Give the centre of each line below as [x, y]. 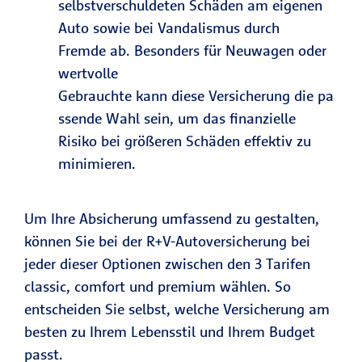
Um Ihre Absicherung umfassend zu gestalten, [172, 219]
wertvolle [88, 73]
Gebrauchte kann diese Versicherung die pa [196, 96]
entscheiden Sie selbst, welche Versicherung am [177, 309]
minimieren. [99, 164]
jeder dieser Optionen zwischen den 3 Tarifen [167, 264]
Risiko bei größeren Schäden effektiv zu [185, 141]
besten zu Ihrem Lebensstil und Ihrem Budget [170, 332]
